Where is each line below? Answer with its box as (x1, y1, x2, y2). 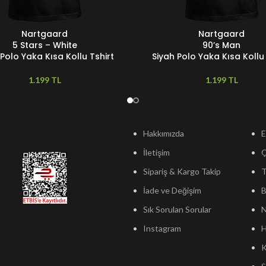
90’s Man (202, 39, 240, 51)
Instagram (143, 223, 181, 233)
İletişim (143, 147, 170, 157)
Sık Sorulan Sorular (143, 204, 211, 214)
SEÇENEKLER (139, 29, 186, 39)
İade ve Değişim (143, 185, 201, 195)
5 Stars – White (12, 39, 77, 51)
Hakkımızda (143, 128, 184, 138)
